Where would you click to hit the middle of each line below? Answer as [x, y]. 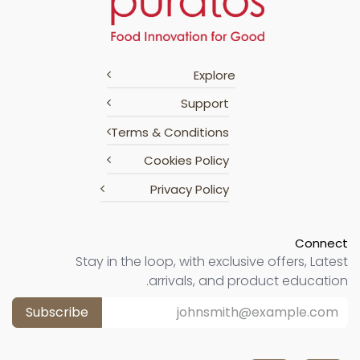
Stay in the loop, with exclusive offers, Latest [212, 262]
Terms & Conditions [170, 132]
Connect [321, 243]
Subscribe [57, 313]
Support [205, 104]
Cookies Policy [186, 161]
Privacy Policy [189, 189]
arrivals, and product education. [248, 281]
